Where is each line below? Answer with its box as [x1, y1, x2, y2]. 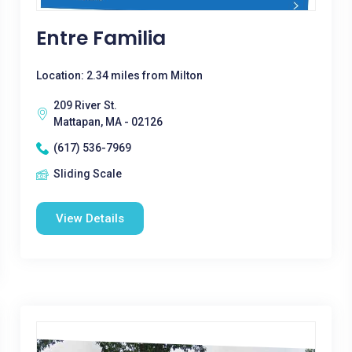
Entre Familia [35, 24, 166, 52]
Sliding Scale [53, 167, 122, 180]
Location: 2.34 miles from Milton [35, 69, 203, 82]
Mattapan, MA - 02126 [53, 115, 163, 128]
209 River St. [53, 99, 117, 112]
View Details [55, 211, 124, 225]
